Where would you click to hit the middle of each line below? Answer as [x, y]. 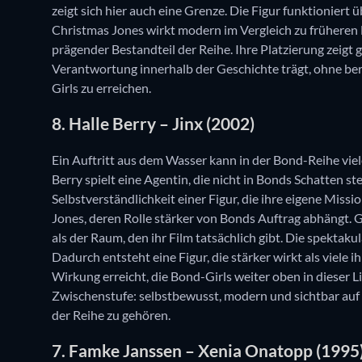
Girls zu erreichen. [101, 87]
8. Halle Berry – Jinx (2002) [153, 124]
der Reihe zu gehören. [111, 314]
